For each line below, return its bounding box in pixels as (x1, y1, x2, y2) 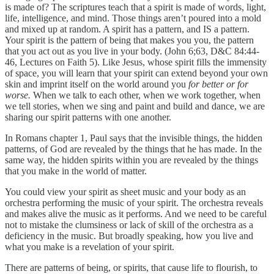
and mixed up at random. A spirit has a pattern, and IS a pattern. (5, 24, 250, 35)
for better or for (188, 79, 248, 90)
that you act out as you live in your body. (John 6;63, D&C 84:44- (5, 46, 259, 57)
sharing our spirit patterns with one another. (5, 112, 174, 123)
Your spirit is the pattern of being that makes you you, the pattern (5, 35, 254, 46)
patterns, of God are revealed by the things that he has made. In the (5, 144, 262, 155)
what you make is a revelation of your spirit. (5, 242, 177, 253)
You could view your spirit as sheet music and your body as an (5, 187, 246, 198)
